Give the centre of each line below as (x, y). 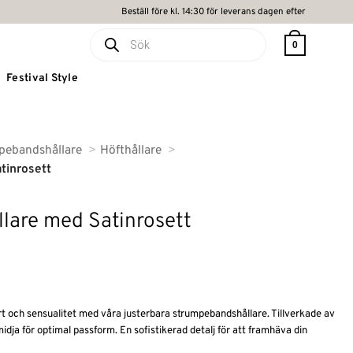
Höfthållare (130, 150)
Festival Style (43, 78)
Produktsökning (125, 34)
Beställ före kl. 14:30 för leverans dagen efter (214, 12)
